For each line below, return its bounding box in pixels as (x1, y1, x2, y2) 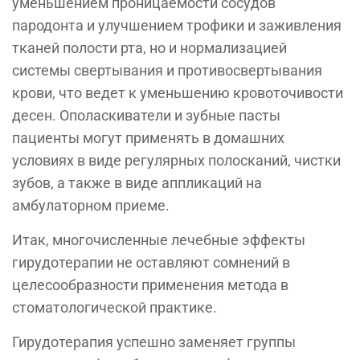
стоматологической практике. (12, 299, 217, 316)
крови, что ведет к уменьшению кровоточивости (12, 84, 343, 101)
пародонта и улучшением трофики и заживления (12, 17, 342, 34)
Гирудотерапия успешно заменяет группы (12, 333, 296, 350)
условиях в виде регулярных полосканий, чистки (12, 152, 341, 169)
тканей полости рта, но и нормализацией (12, 39, 287, 56)
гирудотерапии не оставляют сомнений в (12, 254, 290, 271)
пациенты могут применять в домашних (12, 129, 284, 146)
